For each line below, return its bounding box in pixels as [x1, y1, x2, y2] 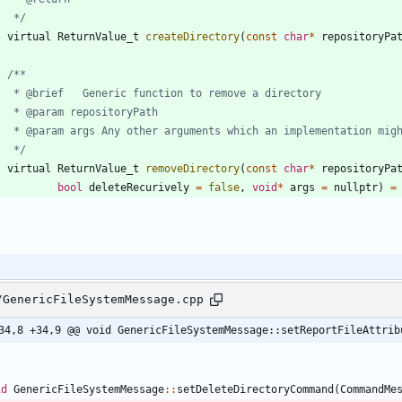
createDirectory [145, 30, 240, 43]
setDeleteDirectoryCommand [177, 382, 334, 396]
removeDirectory [145, 162, 240, 175]
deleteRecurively [89, 180, 189, 194]
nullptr [334, 180, 378, 194]
